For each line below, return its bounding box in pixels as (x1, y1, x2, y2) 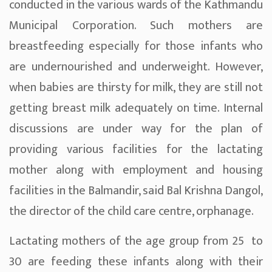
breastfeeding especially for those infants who (9, 36, 263, 57)
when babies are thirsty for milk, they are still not (9, 77, 263, 98)
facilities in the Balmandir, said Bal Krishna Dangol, (9, 180, 263, 202)
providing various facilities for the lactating (9, 139, 263, 160)
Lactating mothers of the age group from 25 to (9, 231, 263, 252)
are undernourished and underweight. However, (9, 56, 263, 78)
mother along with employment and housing (9, 160, 263, 181)
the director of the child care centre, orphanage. (9, 201, 254, 222)
